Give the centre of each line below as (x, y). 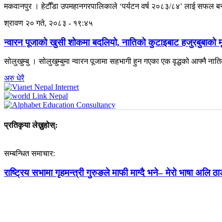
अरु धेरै (14, 78)
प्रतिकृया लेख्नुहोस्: (31, 125)
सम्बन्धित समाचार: (29, 153)
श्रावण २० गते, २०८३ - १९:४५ (48, 23)
